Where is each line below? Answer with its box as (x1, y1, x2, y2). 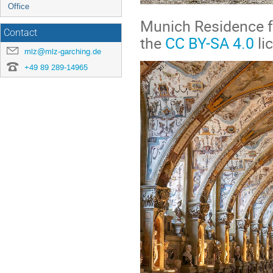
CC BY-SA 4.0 (165, 32, 254, 53)
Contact (4, 27, 37, 39)
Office (8, 2, 29, 12)
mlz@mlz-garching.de (24, 46, 101, 57)
